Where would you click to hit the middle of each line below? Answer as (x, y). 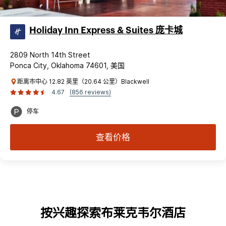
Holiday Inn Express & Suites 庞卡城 (106, 30)
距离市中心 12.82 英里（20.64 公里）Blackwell (83, 81)
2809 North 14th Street (50, 54)
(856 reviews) (90, 92)
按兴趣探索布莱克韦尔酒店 (113, 213)
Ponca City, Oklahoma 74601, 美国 (67, 65)
